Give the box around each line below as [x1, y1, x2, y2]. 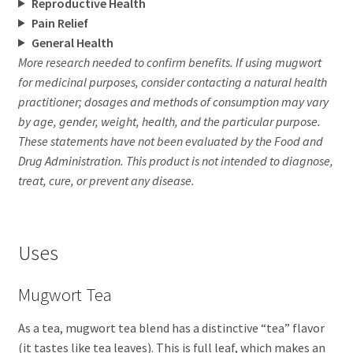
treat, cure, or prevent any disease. [17, 172, 195, 188]
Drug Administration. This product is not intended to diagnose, [17, 152, 333, 169]
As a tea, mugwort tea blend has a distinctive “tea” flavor [17, 320, 325, 336]
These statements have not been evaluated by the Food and [17, 132, 323, 149]
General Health [31, 34, 113, 50]
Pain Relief [31, 14, 88, 31]
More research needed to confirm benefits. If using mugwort [17, 54, 321, 70]
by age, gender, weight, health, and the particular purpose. [17, 113, 321, 129]
